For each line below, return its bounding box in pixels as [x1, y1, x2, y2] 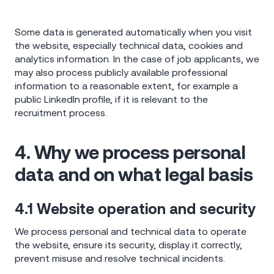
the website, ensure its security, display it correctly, [15, 239, 242, 250]
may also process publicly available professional [15, 66, 228, 78]
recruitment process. [15, 106, 107, 118]
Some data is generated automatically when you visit [15, 26, 252, 37]
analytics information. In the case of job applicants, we [15, 53, 259, 64]
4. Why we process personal [15, 141, 245, 163]
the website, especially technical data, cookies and [15, 39, 243, 51]
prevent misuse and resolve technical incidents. [15, 252, 225, 264]
